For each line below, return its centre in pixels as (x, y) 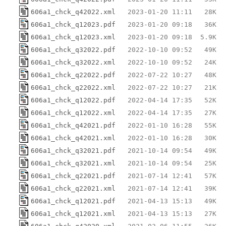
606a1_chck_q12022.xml (73, 112)
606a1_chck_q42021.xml (73, 138)
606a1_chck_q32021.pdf (73, 150)
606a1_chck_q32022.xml (73, 62)
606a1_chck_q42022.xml (73, 12)
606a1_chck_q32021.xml (73, 163)
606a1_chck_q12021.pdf (73, 201)
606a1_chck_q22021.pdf (73, 176)
